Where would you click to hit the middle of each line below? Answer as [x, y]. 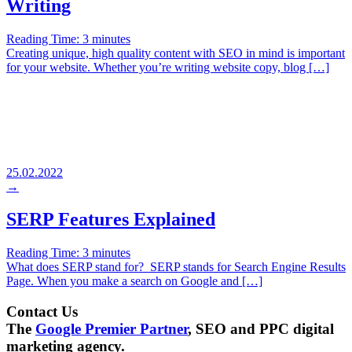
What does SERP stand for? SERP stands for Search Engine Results [176, 267]
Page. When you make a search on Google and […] [134, 281]
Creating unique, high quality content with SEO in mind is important [176, 53]
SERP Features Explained [111, 220]
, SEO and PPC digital [261, 329]
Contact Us [42, 312]
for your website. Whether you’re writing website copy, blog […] [168, 67]
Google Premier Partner [112, 329]
